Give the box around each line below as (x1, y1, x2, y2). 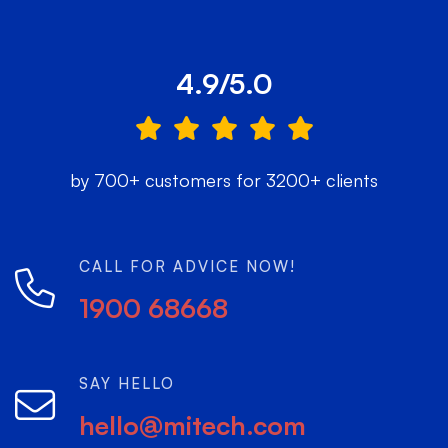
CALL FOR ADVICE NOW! (79, 256, 296, 276)
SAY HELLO (79, 373, 175, 393)
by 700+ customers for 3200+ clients (70, 168, 378, 191)
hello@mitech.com (79, 408, 306, 441)
